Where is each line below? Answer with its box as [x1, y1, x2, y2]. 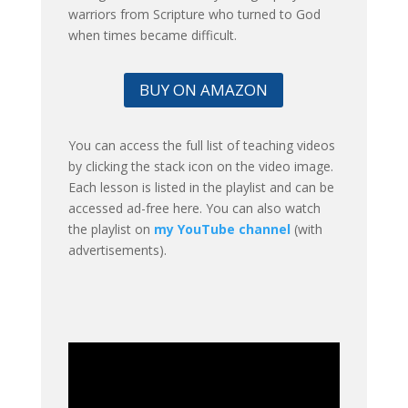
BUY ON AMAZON [139, 78, 269, 100]
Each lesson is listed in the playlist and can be [67, 178, 334, 196]
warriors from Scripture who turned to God [67, 5, 321, 23]
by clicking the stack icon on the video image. [67, 157, 333, 175]
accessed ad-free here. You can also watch [67, 199, 321, 217]
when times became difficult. [67, 25, 237, 44]
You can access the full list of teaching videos [67, 136, 335, 154]
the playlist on [67, 219, 154, 238]
